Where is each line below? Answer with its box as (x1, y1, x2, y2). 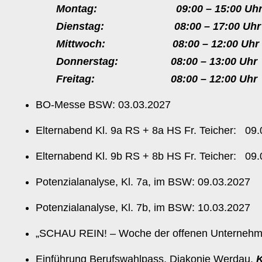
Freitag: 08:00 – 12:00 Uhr (56, 73, 257, 85)
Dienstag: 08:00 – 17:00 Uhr (56, 20, 261, 32)
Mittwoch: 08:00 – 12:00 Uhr (56, 38, 259, 50)
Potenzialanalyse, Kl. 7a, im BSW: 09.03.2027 (36, 176, 250, 188)
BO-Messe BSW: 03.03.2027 (36, 99, 171, 111)
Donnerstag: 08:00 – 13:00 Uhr (56, 56, 257, 67)
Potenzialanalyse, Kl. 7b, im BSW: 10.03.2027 (36, 202, 250, 213)
